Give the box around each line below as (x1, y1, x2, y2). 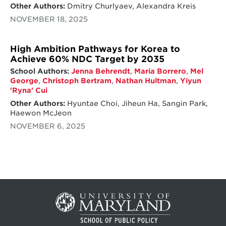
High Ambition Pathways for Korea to (10, 43, 180, 54)
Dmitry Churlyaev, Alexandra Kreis (65, 2, 196, 10)
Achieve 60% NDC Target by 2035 (10, 53, 164, 64)
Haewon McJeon (10, 108, 72, 117)
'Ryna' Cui (10, 86, 47, 94)
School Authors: (10, 67, 69, 75)
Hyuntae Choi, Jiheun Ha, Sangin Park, (65, 99, 208, 107)
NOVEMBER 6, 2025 (10, 122, 85, 130)
